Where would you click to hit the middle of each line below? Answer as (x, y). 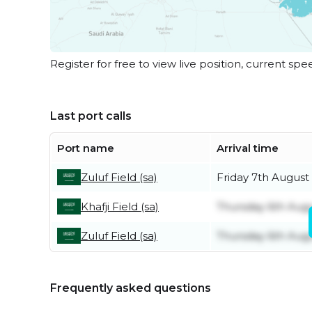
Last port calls (91, 116)
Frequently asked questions (131, 288)
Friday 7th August (263, 177)
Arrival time (248, 148)
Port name (86, 148)
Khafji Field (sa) (120, 206)
